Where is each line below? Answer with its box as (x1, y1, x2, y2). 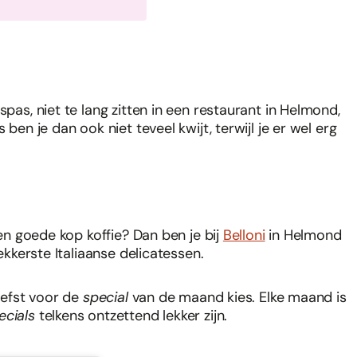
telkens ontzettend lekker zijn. (38, 306, 228, 326)
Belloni (222, 226, 265, 245)
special (82, 288, 132, 308)
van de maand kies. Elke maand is (131, 288, 347, 308)
